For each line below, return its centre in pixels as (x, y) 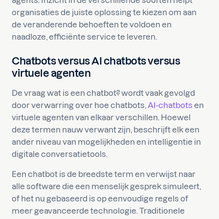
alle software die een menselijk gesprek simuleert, (106, 186)
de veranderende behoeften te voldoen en (92, 24)
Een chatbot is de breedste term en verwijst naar (104, 174)
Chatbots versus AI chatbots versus (96, 61)
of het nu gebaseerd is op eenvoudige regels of (100, 198)
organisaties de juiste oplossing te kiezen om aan (104, 12)
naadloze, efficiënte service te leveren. (84, 37)
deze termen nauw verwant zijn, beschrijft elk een (106, 130)
